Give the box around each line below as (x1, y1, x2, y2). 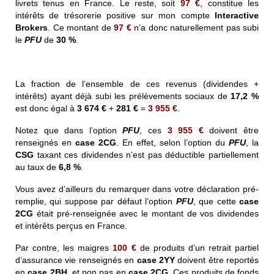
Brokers (15, 23, 48, 33)
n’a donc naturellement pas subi (131, 23, 259, 33)
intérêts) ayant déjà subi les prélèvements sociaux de (15, 91, 231, 102)
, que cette (193, 196, 240, 207)
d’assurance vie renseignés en (15, 255, 137, 265)
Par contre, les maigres (15, 243, 113, 253)
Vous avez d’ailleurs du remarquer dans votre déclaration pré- (15, 184, 259, 194)
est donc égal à (15, 103, 77, 114)
